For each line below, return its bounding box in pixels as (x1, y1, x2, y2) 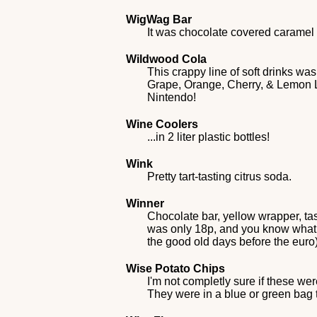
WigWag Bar (126, 13, 192, 25)
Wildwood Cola (126, 53, 207, 65)
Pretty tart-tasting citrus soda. (147, 171, 292, 183)
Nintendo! (147, 91, 197, 103)
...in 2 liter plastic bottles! (147, 131, 270, 143)
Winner (126, 197, 165, 209)
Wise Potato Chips (126, 263, 226, 275)
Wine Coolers (126, 118, 199, 130)
